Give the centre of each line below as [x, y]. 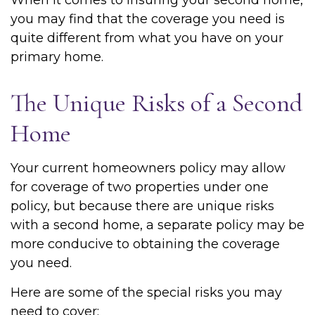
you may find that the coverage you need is [148, 19]
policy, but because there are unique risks [142, 206]
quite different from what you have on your [147, 38]
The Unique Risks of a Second [156, 103]
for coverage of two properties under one [140, 187]
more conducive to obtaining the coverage [145, 244]
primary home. [57, 57]
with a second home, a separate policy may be [157, 225]
